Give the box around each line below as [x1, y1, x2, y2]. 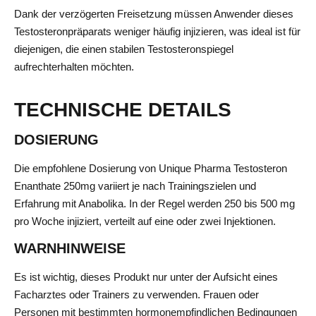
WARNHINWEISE [14, 241, 126, 257]
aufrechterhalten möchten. [14, 61, 134, 73]
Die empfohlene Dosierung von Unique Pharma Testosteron [14, 162, 287, 174]
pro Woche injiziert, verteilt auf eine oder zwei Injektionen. [14, 214, 276, 227]
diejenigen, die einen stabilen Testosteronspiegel [14, 43, 233, 56]
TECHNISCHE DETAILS [14, 98, 231, 121]
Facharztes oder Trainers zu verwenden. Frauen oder [14, 288, 259, 301]
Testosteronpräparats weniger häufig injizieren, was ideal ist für [14, 25, 300, 38]
